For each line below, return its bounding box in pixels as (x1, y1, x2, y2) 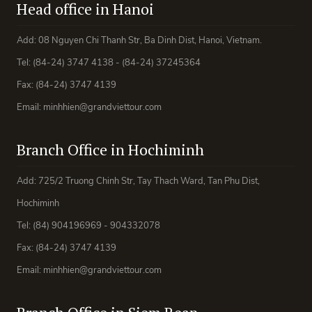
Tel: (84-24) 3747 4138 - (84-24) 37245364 (17, 56, 201, 69)
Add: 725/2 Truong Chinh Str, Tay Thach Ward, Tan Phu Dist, (17, 174, 260, 187)
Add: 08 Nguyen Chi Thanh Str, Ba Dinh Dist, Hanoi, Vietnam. (17, 33, 262, 47)
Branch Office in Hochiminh (17, 139, 204, 159)
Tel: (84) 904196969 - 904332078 (17, 219, 160, 232)
